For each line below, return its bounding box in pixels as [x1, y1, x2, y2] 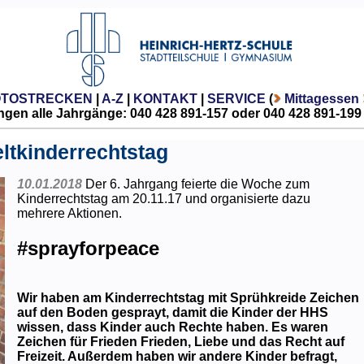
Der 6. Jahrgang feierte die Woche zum [84, 176, 310, 191]
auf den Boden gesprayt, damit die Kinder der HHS [16, 305, 328, 319]
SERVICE [206, 91, 266, 106]
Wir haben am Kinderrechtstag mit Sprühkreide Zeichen [16, 290, 359, 305]
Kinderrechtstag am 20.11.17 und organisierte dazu [16, 191, 310, 206]
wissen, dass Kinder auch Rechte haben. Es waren [16, 319, 328, 334]
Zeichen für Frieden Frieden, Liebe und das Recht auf [16, 334, 344, 349]
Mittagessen [284, 91, 359, 106]
